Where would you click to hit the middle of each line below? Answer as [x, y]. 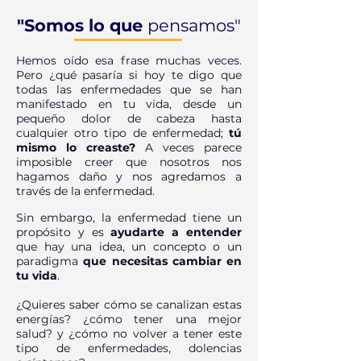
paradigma [50, 261]
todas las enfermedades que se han [129, 89]
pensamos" [194, 25]
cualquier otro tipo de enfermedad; [122, 133]
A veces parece [193, 147]
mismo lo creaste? [76, 147]
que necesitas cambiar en [162, 261]
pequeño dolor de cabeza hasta [129, 118]
